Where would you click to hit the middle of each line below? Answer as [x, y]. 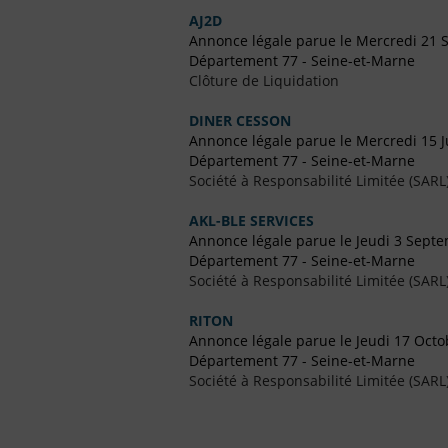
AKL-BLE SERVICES [251, 221]
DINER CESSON [240, 121]
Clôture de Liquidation [264, 81]
